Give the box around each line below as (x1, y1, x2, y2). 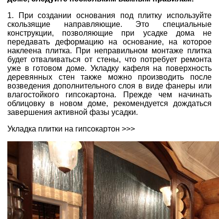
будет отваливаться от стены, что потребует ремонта (7, 55, 212, 64)
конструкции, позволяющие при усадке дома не (7, 28, 212, 37)
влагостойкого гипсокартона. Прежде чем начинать (7, 90, 212, 99)
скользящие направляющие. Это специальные (7, 20, 212, 28)
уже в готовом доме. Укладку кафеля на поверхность (7, 64, 212, 72)
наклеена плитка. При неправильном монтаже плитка (7, 46, 212, 55)
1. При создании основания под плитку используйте (7, 11, 212, 20)
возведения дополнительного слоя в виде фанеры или (7, 81, 212, 90)
